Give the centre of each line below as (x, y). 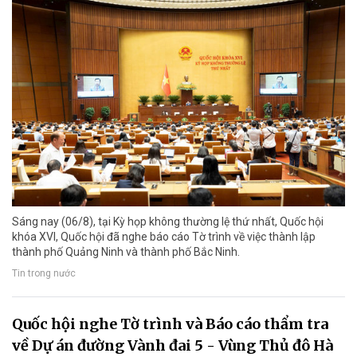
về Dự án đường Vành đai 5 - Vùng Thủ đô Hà (173, 346)
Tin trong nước (44, 274)
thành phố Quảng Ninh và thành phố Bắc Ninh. (126, 252)
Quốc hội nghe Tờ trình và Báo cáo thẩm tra (170, 324)
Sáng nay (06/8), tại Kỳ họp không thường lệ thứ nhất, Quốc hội (168, 222)
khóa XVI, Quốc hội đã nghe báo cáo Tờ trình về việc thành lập (164, 237)
